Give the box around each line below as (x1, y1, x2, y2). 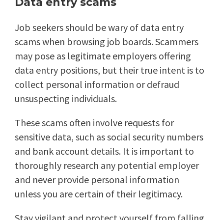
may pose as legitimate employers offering (15, 50, 191, 62)
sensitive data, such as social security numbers (15, 131, 203, 143)
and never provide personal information (15, 173, 179, 186)
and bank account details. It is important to (15, 145, 194, 158)
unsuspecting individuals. (15, 92, 117, 105)
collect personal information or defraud (15, 78, 179, 91)
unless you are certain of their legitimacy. (15, 188, 183, 200)
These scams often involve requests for (15, 116, 174, 129)
